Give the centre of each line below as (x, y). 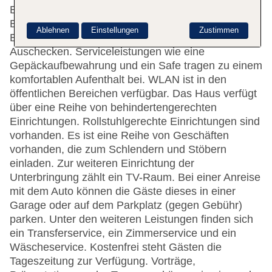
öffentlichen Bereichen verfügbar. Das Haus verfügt (133, 94)
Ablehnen (53, 30)
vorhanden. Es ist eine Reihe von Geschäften (119, 136)
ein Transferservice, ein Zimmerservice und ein (123, 233)
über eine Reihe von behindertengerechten (113, 108)
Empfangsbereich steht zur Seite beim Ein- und (124, 38)
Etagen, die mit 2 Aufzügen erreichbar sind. (114, 10)
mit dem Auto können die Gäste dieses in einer (123, 192)
